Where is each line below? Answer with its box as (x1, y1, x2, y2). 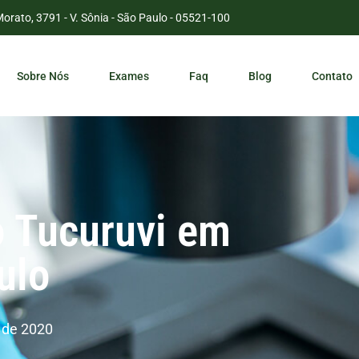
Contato (312, 69, 353, 83)
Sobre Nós (17, 69, 70, 83)
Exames (109, 69, 150, 83)
